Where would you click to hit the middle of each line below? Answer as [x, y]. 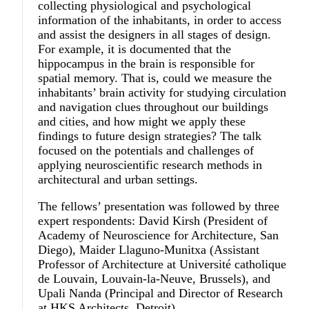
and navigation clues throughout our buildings [153, 107]
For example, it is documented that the [135, 49]
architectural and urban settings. [118, 180]
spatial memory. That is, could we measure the [155, 78]
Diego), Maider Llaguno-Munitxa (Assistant [149, 250]
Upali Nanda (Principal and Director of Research [161, 293]
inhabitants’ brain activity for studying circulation [162, 93]
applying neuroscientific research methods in [150, 165]
